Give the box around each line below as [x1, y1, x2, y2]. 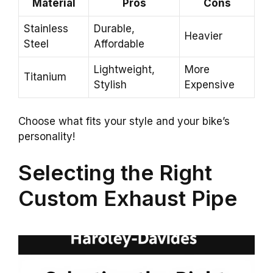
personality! [18, 130, 75, 143]
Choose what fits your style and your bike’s [18, 115, 230, 127]
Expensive [185, 79, 235, 91]
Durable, [94, 23, 135, 35]
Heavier [185, 30, 222, 43]
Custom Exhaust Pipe [18, 185, 237, 211]
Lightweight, [94, 63, 155, 76]
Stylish [94, 79, 127, 91]
